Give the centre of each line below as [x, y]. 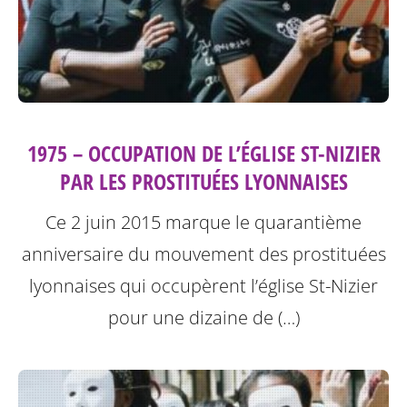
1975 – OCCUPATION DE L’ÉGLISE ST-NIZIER [203, 154]
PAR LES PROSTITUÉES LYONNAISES [203, 182]
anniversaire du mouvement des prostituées [203, 254]
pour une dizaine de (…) [203, 318]
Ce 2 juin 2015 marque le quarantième [203, 223]
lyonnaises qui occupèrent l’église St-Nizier [203, 286]
